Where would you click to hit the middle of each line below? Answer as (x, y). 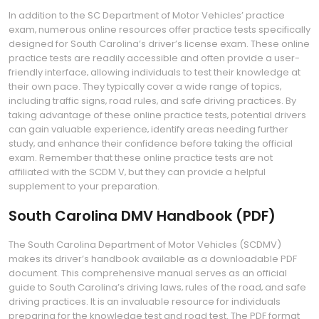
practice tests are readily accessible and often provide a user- (154, 58)
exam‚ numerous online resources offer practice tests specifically (159, 30)
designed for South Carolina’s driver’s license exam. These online (159, 44)
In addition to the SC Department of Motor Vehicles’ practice (147, 15)
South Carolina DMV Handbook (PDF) (142, 216)
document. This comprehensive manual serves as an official (148, 273)
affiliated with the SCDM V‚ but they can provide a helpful (137, 172)
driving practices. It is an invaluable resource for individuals (145, 302)
